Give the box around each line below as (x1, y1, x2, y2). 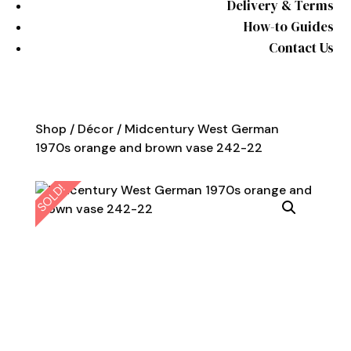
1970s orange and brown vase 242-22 (34, 139, 262, 156)
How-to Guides (243, 16, 334, 36)
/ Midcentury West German (113, 120, 279, 137)
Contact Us (268, 38, 334, 57)
